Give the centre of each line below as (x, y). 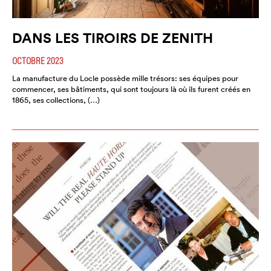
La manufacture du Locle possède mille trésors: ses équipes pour (125, 79)
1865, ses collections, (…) (56, 100)
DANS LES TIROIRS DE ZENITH (113, 38)
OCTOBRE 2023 (38, 61)
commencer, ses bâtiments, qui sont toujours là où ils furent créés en (131, 90)
